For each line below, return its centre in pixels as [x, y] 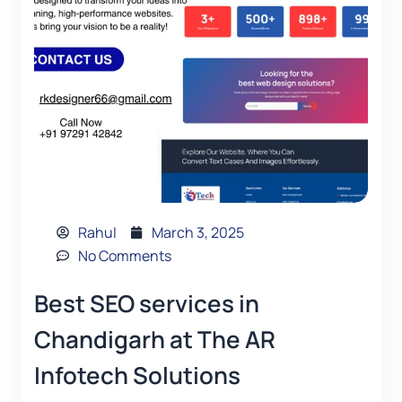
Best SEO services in [147, 304]
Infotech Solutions [137, 376]
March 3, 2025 [197, 233]
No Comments [124, 256]
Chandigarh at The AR [155, 340]
